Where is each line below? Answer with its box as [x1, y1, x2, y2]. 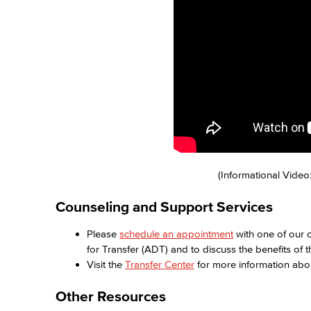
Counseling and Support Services [56, 198, 273, 215]
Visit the [87, 258, 125, 270]
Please [87, 228, 119, 239]
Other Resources [56, 287, 166, 304]
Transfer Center [125, 258, 194, 270]
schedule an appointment [119, 228, 233, 239]
